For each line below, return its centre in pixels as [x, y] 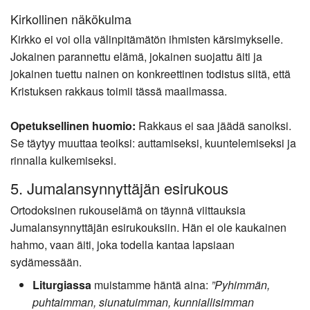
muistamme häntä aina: [151, 284]
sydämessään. [46, 262]
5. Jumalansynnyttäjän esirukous [119, 188]
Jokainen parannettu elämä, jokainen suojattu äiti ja [136, 57]
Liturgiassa [62, 284]
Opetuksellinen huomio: [73, 126]
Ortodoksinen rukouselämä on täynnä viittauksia [128, 210]
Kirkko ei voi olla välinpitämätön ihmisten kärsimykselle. [147, 39]
